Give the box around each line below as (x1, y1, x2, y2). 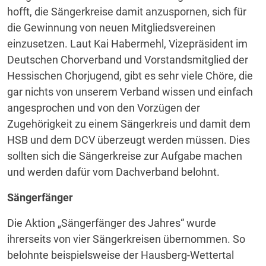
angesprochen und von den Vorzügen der (7, 102, 200, 114)
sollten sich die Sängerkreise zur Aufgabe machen (7, 150, 242, 162)
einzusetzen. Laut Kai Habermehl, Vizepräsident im (7, 37, 248, 50)
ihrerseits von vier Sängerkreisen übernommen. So (7, 233, 245, 245)
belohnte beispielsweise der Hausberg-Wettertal (7, 249, 234, 261)
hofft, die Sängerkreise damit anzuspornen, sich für (7, 5, 246, 18)
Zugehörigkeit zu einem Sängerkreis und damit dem (7, 118, 251, 130)
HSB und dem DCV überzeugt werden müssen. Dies (7, 134, 250, 146)
